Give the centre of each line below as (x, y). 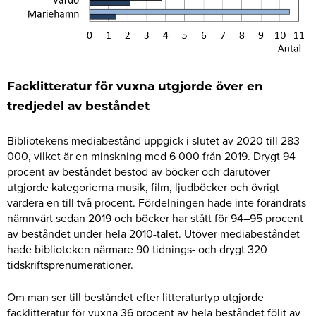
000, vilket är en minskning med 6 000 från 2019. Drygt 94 (151, 156)
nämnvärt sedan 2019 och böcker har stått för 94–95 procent (155, 218)
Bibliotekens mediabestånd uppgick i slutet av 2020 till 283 (153, 141)
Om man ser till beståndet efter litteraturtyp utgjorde (135, 297)
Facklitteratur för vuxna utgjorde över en (135, 87)
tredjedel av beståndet (78, 107)
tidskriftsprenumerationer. (70, 265)
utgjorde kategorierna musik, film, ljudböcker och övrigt (143, 187)
